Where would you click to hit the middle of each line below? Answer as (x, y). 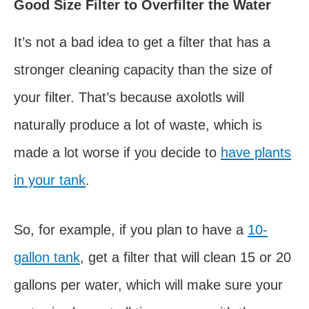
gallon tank (47, 257)
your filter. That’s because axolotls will (129, 97)
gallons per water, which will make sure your (148, 285)
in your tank (50, 180)
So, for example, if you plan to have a (131, 229)
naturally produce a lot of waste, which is (138, 124)
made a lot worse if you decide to (117, 152)
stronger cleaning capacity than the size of (143, 69)
